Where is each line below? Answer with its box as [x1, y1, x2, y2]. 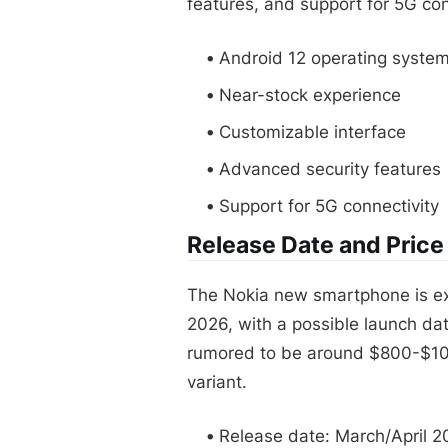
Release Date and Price [187, 230, 444, 259]
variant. [187, 371, 247, 392]
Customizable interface [219, 121, 406, 142]
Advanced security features [219, 158, 441, 179]
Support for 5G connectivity [219, 195, 439, 216]
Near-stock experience [219, 84, 401, 105]
